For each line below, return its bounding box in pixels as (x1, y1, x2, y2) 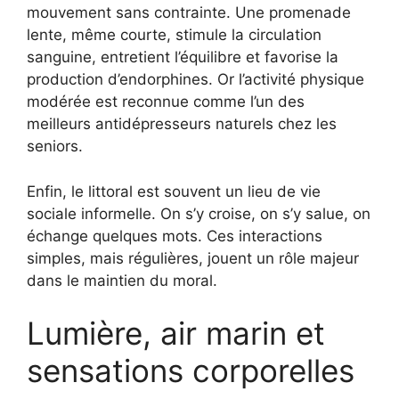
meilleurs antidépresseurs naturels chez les (27, 115, 337, 134)
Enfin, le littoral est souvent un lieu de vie (27, 182, 321, 200)
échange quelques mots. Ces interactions (27, 226, 322, 245)
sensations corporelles (27, 352, 354, 390)
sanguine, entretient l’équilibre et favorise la (27, 48, 338, 67)
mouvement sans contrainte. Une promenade (27, 4, 351, 22)
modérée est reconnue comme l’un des (27, 93, 305, 111)
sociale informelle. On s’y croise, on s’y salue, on (27, 204, 370, 223)
